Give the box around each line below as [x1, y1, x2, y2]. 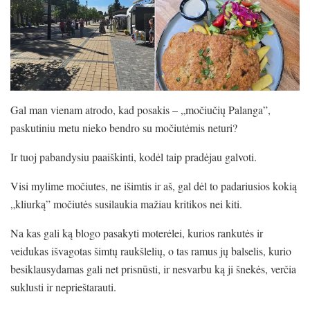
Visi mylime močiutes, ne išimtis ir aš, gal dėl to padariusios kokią [10, 178, 297, 193]
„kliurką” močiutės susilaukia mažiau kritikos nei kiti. [10, 196, 242, 211]
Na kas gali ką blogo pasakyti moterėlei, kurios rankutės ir [10, 225, 263, 240]
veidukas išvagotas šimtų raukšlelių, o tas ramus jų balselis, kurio [10, 243, 291, 258]
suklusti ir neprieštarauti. [10, 279, 116, 294]
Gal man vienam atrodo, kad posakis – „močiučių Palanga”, [10, 102, 271, 117]
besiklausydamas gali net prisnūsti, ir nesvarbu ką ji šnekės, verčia [10, 261, 296, 276]
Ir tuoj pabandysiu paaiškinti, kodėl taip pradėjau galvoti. [10, 149, 257, 164]
